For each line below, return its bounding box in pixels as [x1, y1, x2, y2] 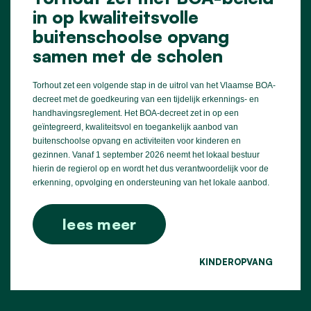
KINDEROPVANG [199, 255, 273, 267]
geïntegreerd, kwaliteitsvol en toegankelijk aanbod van [33, 121, 238, 132]
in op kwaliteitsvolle [33, 5, 199, 28]
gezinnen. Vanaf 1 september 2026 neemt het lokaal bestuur [33, 149, 260, 160]
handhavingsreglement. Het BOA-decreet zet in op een [33, 108, 239, 118]
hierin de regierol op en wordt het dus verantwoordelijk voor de [33, 163, 269, 174]
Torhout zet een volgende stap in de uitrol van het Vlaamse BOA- [33, 80, 276, 90]
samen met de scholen [33, 44, 223, 67]
